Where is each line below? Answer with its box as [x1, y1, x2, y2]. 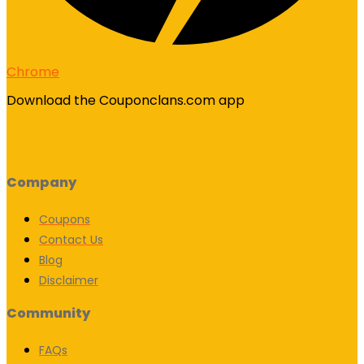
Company [6, 172, 76, 192]
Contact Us [39, 231, 103, 248]
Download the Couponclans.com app [6, 90, 245, 110]
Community [6, 303, 90, 323]
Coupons [39, 210, 90, 227]
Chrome [6, 62, 59, 81]
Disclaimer [39, 271, 98, 288]
